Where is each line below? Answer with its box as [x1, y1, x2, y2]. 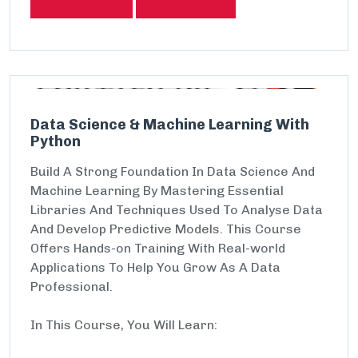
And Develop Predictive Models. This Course [30, 221, 301, 237]
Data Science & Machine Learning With [30, 116, 309, 133]
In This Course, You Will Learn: [30, 317, 217, 332]
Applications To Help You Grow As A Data [30, 260, 280, 275]
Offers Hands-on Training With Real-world [30, 241, 285, 256]
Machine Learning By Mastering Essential [30, 183, 284, 198]
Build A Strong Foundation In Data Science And [30, 164, 315, 179]
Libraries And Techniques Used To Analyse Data [30, 202, 323, 217]
